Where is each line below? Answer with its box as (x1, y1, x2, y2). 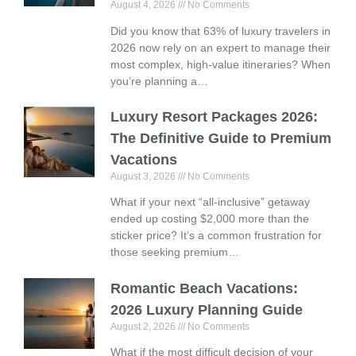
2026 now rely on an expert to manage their (110, 41, 331, 54)
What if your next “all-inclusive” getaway (110, 195, 311, 209)
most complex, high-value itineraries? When (110, 57, 331, 71)
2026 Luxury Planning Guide (110, 301, 304, 318)
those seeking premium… (110, 246, 240, 259)
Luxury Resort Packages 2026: (110, 109, 319, 126)
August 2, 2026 (110, 320, 179, 332)
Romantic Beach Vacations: (110, 280, 299, 296)
